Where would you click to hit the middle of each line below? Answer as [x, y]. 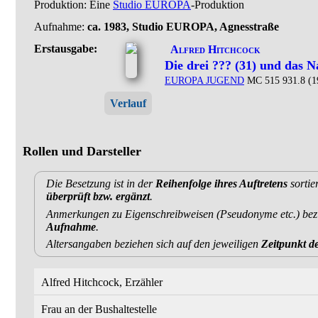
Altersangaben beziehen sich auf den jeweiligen [154, 244]
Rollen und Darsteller [82, 151]
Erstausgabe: [66, 48]
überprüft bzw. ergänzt [98, 197]
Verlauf [128, 103]
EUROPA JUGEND [204, 81]
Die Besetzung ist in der [101, 184]
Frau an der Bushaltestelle [99, 309]
